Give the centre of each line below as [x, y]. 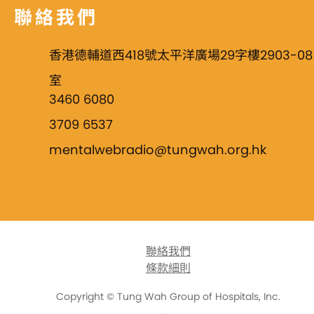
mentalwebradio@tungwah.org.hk [158, 149]
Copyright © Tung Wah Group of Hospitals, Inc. [168, 296]
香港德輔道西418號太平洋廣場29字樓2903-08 [181, 55]
